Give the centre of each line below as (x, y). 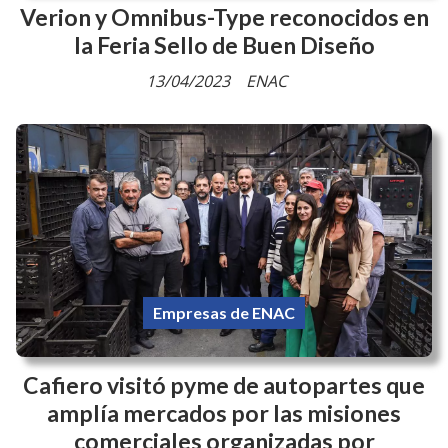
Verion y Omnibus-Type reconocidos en (224, 293)
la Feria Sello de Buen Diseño (224, 321)
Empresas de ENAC (224, 222)
